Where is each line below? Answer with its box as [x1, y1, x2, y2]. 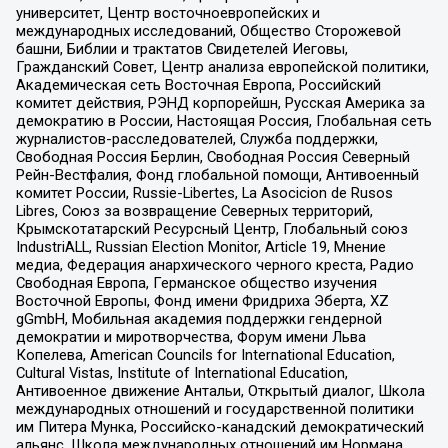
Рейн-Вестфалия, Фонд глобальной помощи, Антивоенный [15, 166, 419, 185]
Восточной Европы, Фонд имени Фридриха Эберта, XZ [15, 292, 389, 311]
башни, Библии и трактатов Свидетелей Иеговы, [15, 40, 348, 59]
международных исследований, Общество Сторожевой [15, 22, 401, 41]
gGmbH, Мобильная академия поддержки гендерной [15, 310, 382, 329]
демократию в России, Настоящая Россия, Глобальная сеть [15, 112, 432, 131]
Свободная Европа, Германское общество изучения [15, 274, 377, 293]
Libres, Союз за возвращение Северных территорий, [15, 202, 373, 221]
